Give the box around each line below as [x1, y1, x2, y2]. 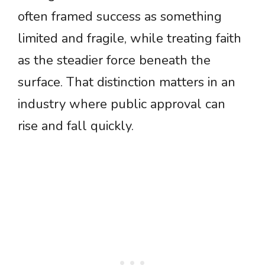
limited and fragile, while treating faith [18, 30, 241, 48]
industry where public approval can [18, 95, 225, 114]
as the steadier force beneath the [18, 51, 211, 70]
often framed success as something [18, 8, 222, 26]
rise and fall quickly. [18, 117, 134, 135]
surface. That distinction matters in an [18, 73, 235, 92]
